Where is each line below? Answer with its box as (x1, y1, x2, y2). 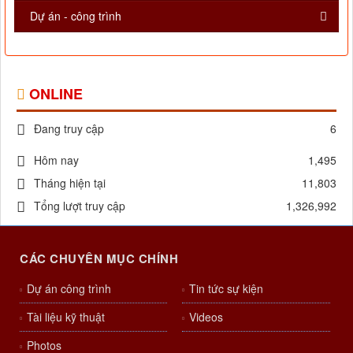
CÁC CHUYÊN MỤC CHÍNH (20, 249, 178, 267)
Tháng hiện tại (34, 174, 106, 191)
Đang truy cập (34, 120, 104, 136)
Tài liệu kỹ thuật (27, 308, 105, 325)
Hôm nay (34, 151, 79, 168)
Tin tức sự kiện (189, 280, 264, 296)
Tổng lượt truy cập (34, 197, 125, 214)
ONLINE (29, 83, 83, 104)
